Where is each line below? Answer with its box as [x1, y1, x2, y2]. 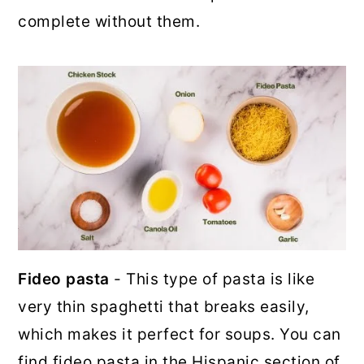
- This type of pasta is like [114, 269, 315, 288]
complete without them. [18, 12, 201, 32]
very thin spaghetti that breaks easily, [18, 297, 310, 316]
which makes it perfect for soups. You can [18, 324, 341, 344]
